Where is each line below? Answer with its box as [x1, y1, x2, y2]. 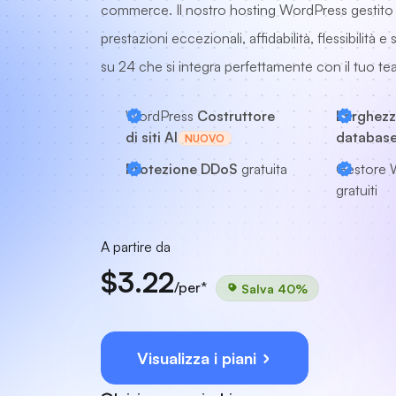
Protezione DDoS [126, 160, 238, 178]
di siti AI [126, 128, 178, 146]
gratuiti [335, 181, 377, 199]
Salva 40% [238, 280, 308, 295]
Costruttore [197, 107, 275, 125]
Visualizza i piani [137, 348, 261, 368]
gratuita [238, 160, 287, 178]
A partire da [101, 238, 171, 255]
